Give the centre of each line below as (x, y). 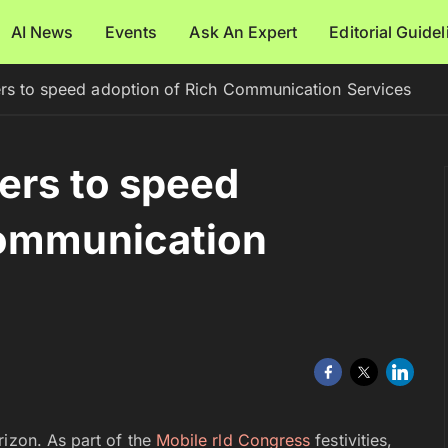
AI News (42, 32)
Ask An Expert (243, 32)
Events (131, 32)
